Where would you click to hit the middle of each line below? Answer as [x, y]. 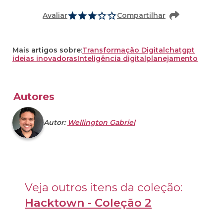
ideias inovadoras [45, 59]
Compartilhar [141, 16]
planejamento [172, 59]
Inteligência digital [112, 59]
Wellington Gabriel [101, 123]
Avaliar [55, 16]
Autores [34, 97]
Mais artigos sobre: [47, 50]
